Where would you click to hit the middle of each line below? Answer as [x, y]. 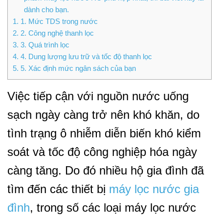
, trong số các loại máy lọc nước [113, 208]
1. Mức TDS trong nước [58, 22]
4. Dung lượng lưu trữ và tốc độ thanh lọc [85, 57]
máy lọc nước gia [154, 189]
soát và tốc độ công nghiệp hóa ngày [102, 152]
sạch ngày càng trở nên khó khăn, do [103, 115]
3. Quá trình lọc [44, 45]
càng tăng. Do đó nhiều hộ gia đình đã [106, 171]
